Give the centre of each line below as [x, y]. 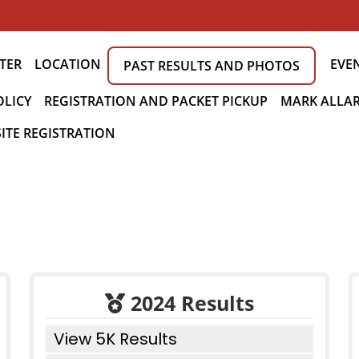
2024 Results [190, 303]
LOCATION [68, 64]
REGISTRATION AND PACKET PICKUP [156, 101]
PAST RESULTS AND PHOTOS [212, 66]
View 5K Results [115, 339]
